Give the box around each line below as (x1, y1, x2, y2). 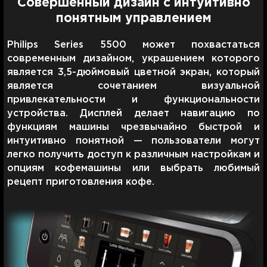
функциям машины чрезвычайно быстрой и (7, 122, 260, 132)
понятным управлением (55, 13, 212, 24)
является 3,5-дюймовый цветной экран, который (7, 67, 260, 77)
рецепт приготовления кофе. (7, 177, 154, 187)
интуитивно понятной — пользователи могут (7, 136, 260, 145)
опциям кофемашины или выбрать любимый (7, 163, 260, 173)
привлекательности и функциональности (7, 95, 260, 104)
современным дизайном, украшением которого (7, 54, 260, 63)
